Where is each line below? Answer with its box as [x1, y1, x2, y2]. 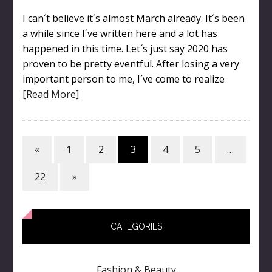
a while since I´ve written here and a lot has [22, 26, 217, 40]
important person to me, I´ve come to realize [22, 72, 225, 86]
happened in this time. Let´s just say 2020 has [22, 41, 228, 55]
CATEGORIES [110, 221, 162, 231]
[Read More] [22, 87, 79, 101]
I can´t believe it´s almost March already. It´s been [22, 11, 245, 25]
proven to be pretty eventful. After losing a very [22, 56, 239, 70]
